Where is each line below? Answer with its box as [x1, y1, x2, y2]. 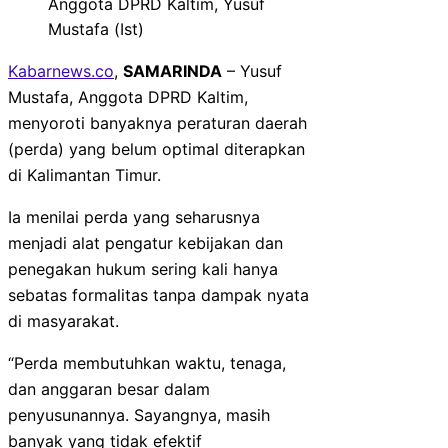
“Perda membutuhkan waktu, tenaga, [8, 352, 286, 373]
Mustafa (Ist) [48, 18, 144, 39]
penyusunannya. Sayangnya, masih [8, 404, 270, 425]
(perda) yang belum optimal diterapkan [8, 138, 305, 159]
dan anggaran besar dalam [8, 378, 210, 399]
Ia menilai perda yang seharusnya [8, 206, 260, 227]
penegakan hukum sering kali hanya [8, 258, 278, 279]
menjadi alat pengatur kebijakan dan [8, 232, 283, 253]
